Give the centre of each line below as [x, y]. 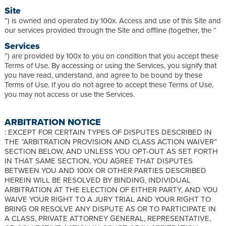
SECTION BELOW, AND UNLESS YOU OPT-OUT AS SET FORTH [111, 151]
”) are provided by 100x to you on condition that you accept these [111, 55]
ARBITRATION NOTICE [53, 122]
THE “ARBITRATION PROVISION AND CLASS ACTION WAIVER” [111, 141]
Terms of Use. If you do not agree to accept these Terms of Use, [109, 84]
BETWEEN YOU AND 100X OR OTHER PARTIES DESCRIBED [105, 170]
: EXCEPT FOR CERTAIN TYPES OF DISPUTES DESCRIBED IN [108, 132]
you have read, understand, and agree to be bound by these [103, 75]
